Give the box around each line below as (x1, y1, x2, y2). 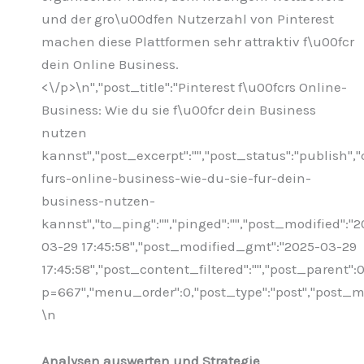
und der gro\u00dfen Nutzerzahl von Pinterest (41, 10, 334, 27)
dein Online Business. (41, 55, 179, 72)
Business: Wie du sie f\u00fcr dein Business (41, 101, 316, 118)
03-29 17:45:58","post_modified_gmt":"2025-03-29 (41, 237, 357, 254)
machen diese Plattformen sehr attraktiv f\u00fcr (41, 32, 354, 50)
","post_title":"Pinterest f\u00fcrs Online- (90, 78, 347, 95)
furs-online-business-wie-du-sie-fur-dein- (41, 169, 311, 186)
